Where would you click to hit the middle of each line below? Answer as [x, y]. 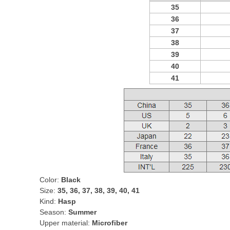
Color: [50, 180]
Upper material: [66, 223]
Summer [82, 212]
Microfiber [110, 223]
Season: [54, 212]
